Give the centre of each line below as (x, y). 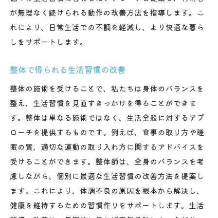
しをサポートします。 (49, 41)
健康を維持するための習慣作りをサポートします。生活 (107, 205)
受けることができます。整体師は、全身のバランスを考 (107, 161)
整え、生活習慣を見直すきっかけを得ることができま (103, 102)
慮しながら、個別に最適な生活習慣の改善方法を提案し (107, 175)
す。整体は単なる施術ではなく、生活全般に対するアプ (107, 117)
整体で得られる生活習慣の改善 (68, 69)
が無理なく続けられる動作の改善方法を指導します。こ (107, 12)
